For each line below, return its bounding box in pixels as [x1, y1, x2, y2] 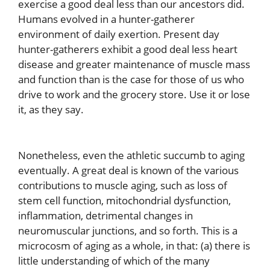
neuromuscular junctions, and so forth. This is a [18, 223, 237, 237]
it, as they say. [18, 102, 84, 117]
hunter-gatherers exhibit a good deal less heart [18, 42, 237, 57]
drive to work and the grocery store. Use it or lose [18, 87, 250, 102]
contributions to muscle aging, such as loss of [18, 178, 227, 192]
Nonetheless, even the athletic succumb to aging [18, 148, 245, 162]
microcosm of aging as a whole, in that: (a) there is [18, 238, 250, 253]
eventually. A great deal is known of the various [18, 163, 239, 177]
